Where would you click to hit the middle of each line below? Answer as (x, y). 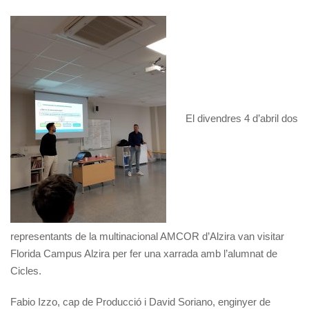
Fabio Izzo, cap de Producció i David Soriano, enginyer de (140, 301)
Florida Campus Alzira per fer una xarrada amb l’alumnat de (144, 253)
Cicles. (26, 270)
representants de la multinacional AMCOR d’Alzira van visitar (147, 236)
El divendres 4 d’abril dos (240, 118)
